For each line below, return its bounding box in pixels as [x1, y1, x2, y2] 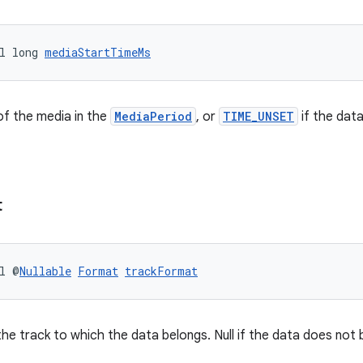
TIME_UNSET [223, 109, 294, 124]
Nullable [19, 263, 71, 279]
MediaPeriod [114, 109, 192, 124]
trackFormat [125, 263, 198, 279]
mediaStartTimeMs [45, 45, 151, 60]
